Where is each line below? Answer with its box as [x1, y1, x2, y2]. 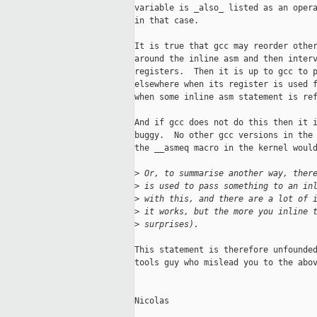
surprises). [139, 219, 204, 230]
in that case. [134, 16, 199, 26]
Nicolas [134, 296, 169, 306]
